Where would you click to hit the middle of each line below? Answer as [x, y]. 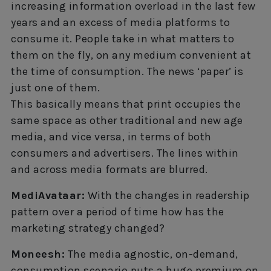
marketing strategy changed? [88, 228]
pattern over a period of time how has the [118, 211]
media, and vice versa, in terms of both [111, 136]
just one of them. [56, 87]
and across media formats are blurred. [109, 169]
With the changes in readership [167, 195]
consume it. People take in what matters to [122, 38]
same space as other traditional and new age [127, 120]
